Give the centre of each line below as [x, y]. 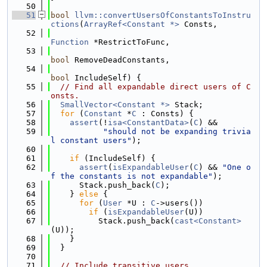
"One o [237, 167]
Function [70, 42]
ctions [65, 24]
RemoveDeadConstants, [120, 60]
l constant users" [91, 140]
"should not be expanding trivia [177, 131]
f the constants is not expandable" [132, 176]
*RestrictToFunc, [129, 42]
